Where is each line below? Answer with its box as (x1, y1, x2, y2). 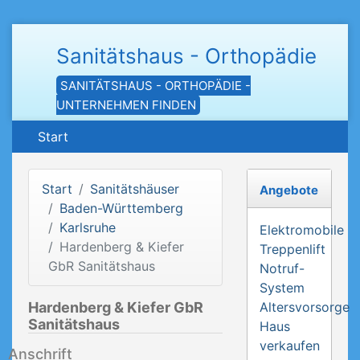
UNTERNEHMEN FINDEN (56, 97, 196, 112)
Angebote (259, 182, 318, 198)
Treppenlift (259, 241, 325, 257)
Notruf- (259, 260, 305, 276)
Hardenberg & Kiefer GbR (28, 299, 203, 316)
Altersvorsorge (259, 299, 350, 315)
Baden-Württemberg (59, 200, 183, 216)
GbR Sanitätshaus (48, 258, 155, 274)
